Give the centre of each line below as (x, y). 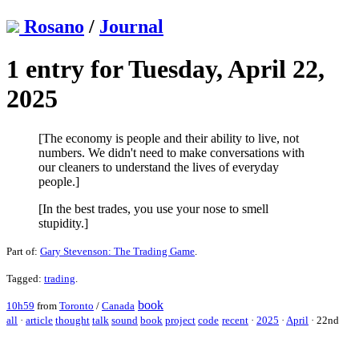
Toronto (77, 305)
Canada (118, 305)
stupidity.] (63, 223)
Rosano (54, 26)
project (180, 320)
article (39, 320)
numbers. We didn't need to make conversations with (171, 152)
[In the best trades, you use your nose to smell (153, 208)
